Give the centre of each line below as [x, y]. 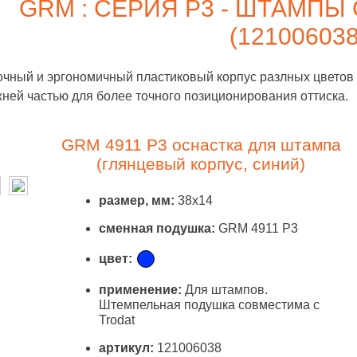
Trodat [117, 320]
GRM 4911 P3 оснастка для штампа [201, 145]
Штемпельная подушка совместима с [209, 305]
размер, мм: [137, 200]
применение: [140, 290]
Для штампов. [225, 290]
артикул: [126, 348]
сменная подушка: [157, 228]
